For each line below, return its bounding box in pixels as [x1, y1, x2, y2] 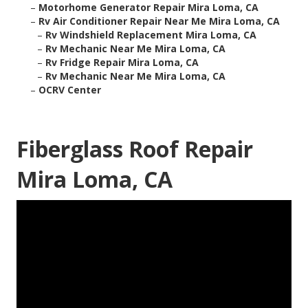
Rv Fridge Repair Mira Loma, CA [45, 56, 199, 69]
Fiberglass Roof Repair [16, 134, 253, 164]
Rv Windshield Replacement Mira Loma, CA [45, 28, 256, 42]
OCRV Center [38, 83, 101, 97]
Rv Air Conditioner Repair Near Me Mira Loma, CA [38, 14, 280, 28]
